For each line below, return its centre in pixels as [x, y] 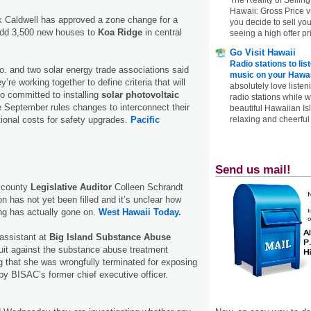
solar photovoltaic [140, 94]
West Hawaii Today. [140, 212]
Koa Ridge [120, 32]
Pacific [145, 119]
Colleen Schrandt [148, 187]
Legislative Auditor [71, 187]
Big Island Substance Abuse [110, 237]
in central [162, 32]
